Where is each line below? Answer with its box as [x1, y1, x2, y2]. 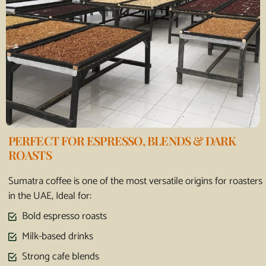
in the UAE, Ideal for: [8, 188, 91, 205]
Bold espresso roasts [21, 208, 107, 225]
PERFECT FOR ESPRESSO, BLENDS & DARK [8, 132, 236, 149]
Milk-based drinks [21, 228, 93, 245]
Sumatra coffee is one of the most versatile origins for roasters [8, 173, 262, 190]
